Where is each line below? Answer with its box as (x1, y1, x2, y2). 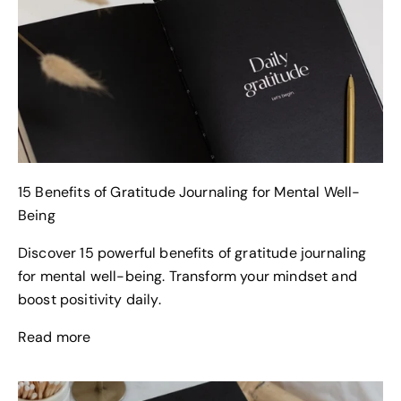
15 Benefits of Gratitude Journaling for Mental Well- (18, 182, 361, 201)
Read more (18, 327, 91, 346)
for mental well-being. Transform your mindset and (18, 266, 357, 286)
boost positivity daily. (18, 289, 169, 309)
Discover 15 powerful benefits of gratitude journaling (18, 243, 367, 262)
